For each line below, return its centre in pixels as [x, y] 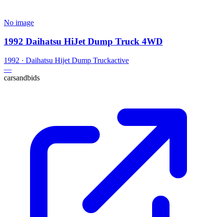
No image [19, 23]
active [120, 60]
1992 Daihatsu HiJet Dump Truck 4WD [83, 42]
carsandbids [22, 77]
